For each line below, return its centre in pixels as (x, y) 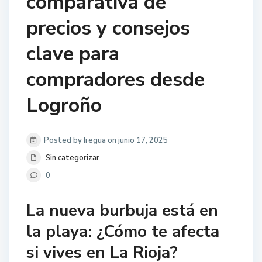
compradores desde (116, 80)
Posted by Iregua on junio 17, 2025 (106, 141)
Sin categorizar (73, 158)
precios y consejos (108, 28)
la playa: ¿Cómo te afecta (123, 232)
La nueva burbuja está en (123, 211)
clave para (73, 54)
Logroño (64, 106)
